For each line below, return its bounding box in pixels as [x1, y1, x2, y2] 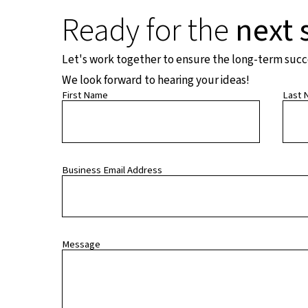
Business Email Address [61, 162, 162, 177]
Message [61, 237, 100, 252]
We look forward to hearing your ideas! [61, 71, 250, 89]
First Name [61, 88, 108, 103]
